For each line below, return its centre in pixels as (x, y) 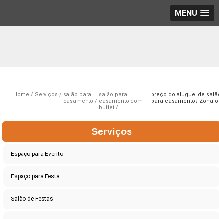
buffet (106, 108)
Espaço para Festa (35, 177)
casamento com (120, 101)
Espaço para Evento (37, 154)
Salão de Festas (32, 199)
